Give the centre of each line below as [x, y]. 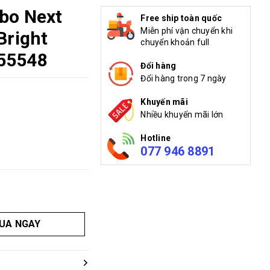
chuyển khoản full [175, 42]
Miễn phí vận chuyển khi [187, 30]
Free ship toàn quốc [181, 18]
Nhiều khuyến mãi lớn [182, 114]
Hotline [156, 138]
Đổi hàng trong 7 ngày [184, 78]
